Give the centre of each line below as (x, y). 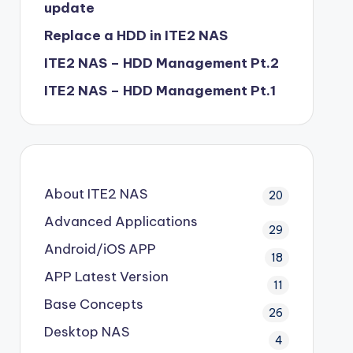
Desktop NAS (86, 331)
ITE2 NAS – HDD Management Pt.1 (160, 90)
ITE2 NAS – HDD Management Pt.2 (161, 63)
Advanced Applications (121, 221)
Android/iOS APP (100, 249)
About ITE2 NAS (95, 193)
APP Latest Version (106, 276)
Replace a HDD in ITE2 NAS (136, 35)
